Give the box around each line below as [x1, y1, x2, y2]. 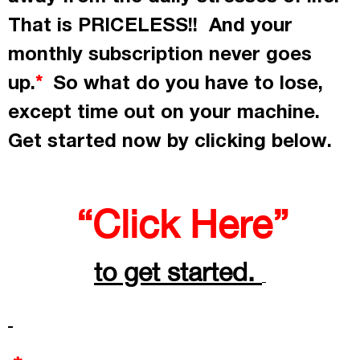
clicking [194, 128, 266, 153]
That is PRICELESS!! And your [8, 12, 292, 37]
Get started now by [8, 128, 194, 153]
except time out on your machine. [8, 99, 325, 124]
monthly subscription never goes [8, 41, 312, 66]
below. [266, 128, 332, 153]
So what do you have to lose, [42, 70, 323, 95]
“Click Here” [76, 201, 288, 247]
